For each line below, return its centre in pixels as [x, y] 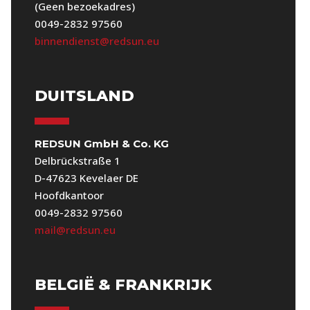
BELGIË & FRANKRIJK [124, 285]
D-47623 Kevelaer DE [87, 178]
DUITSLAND [85, 96]
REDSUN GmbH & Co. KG [102, 144]
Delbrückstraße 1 [78, 161]
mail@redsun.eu [75, 230]
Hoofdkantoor [70, 195]
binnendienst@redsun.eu [97, 41]
